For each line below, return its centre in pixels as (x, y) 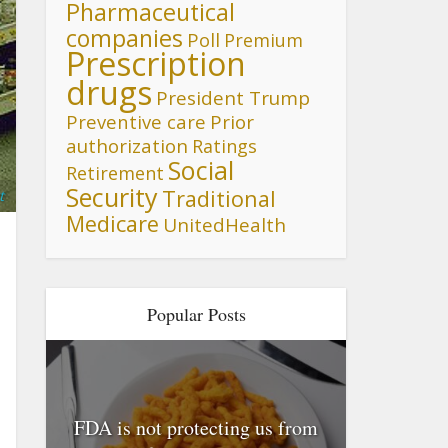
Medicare (112, 223)
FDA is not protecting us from (196, 427)
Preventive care (136, 121)
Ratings (224, 146)
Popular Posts (196, 314)
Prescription (156, 63)
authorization (127, 145)
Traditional (219, 198)
